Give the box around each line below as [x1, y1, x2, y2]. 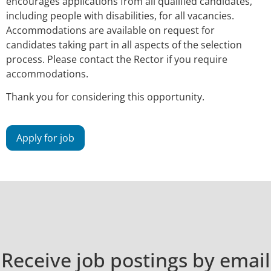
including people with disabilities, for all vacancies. [6, 8, 234, 22]
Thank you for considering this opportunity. [6, 90, 204, 104]
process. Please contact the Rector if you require [6, 52, 227, 66]
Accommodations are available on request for [6, 23, 215, 37]
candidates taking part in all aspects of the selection [6, 38, 242, 51]
